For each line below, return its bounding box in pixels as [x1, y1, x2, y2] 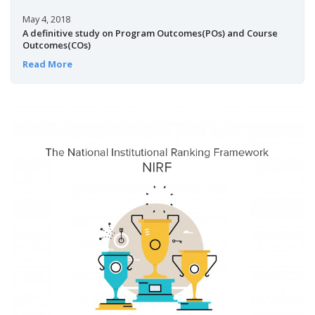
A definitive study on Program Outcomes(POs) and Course [22, 27, 278, 40]
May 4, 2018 [22, 13, 70, 26]
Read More [22, 57, 72, 70]
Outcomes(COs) [22, 39, 91, 52]
